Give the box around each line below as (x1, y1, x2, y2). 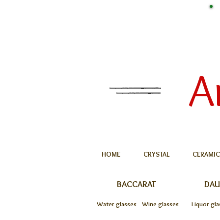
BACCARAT (116, 179, 156, 190)
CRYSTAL (143, 150, 169, 159)
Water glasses (97, 200, 137, 208)
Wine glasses (142, 200, 179, 208)
